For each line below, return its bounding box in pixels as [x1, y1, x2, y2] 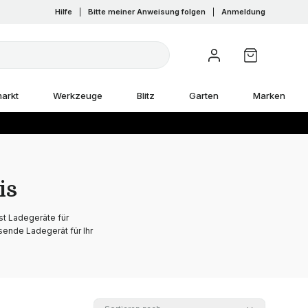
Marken [252, 90, 285, 101]
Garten [188, 90, 219, 101]
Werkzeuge [52, 90, 102, 101]
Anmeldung [221, 7, 266, 16]
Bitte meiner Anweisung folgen [88, 7, 206, 16]
